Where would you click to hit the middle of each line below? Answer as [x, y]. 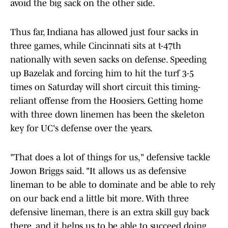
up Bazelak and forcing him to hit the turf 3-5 [102, 74]
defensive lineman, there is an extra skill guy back [110, 212]
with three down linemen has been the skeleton [107, 115]
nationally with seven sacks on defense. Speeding [108, 60]
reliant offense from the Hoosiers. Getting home [107, 101]
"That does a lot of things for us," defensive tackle [110, 158]
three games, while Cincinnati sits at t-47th [96, 46]
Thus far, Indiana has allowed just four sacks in [104, 32]
